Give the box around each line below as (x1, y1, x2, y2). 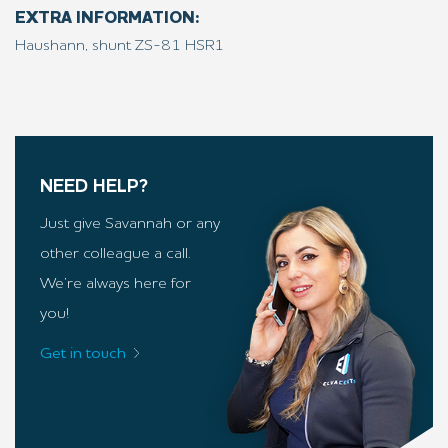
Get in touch (40, 346, 126, 362)
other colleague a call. (40, 246, 190, 262)
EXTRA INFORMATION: (15, 10, 200, 27)
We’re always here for (40, 276, 191, 292)
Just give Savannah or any (40, 216, 220, 232)
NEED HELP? (40, 178, 148, 196)
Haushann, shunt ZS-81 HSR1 (15, 38, 224, 54)
